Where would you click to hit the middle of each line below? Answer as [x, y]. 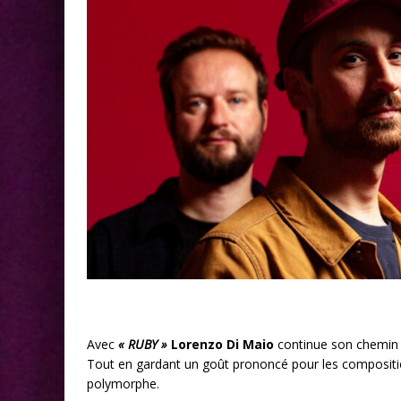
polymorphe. [123, 384]
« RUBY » [141, 345]
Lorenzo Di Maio [222, 345]
